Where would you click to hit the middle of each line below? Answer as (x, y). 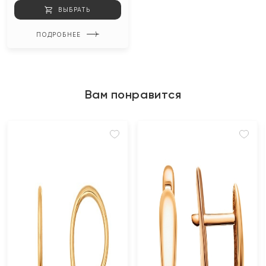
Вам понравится (133, 94)
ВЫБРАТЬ (75, 9)
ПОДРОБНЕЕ (58, 34)
